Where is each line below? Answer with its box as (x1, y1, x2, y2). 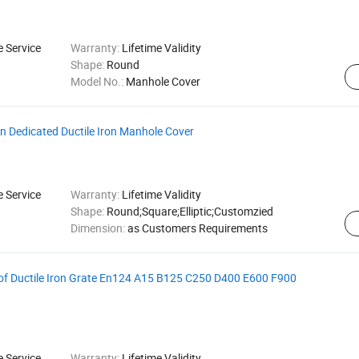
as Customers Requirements (127, 220, 268, 236)
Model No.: (70, 74, 126, 89)
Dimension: (70, 220, 127, 236)
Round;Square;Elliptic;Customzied (106, 204, 273, 219)
